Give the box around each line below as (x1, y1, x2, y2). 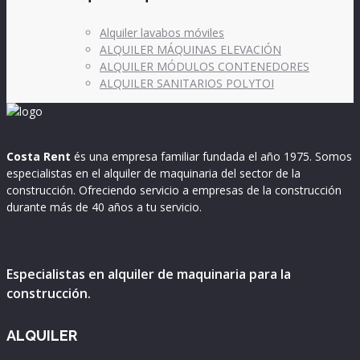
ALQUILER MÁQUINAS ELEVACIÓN (100, 41, 281, 57)
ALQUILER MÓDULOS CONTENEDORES (100, 58, 309, 74)
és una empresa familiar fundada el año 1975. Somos (71, 148, 352, 164)
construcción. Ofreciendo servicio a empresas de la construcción (6, 182, 342, 198)
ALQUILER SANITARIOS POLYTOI (100, 75, 274, 91)
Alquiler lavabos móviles (100, 24, 224, 40)
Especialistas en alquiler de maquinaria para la (6, 265, 291, 284)
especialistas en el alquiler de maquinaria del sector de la (6, 165, 301, 181)
